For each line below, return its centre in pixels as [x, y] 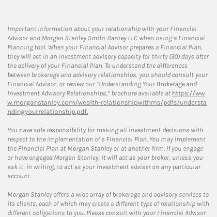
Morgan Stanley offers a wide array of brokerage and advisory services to [108, 194]
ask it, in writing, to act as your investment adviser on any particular [104, 167]
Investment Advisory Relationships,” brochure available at [90, 93]
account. [19, 176]
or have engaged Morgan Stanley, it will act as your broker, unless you [105, 157]
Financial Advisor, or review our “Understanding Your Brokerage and [102, 84]
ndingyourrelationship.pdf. [48, 111]
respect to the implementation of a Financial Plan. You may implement [106, 139]
